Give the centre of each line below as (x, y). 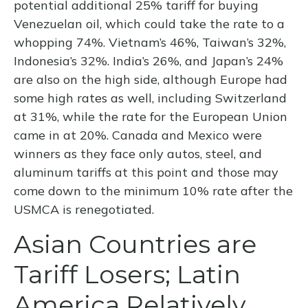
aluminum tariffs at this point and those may (146, 173)
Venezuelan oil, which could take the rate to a (149, 24)
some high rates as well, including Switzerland (150, 98)
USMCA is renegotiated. (84, 210)
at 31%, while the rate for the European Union (151, 117)
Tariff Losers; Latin (127, 275)
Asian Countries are (135, 244)
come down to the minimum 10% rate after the (153, 191)
